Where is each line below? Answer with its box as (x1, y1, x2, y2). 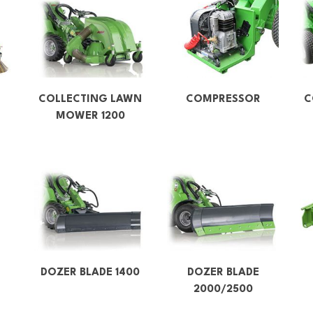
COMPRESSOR (185, 94, 261, 105)
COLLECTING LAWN (38, 94, 142, 105)
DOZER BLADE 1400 (41, 267, 140, 278)
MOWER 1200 (55, 110, 125, 122)
